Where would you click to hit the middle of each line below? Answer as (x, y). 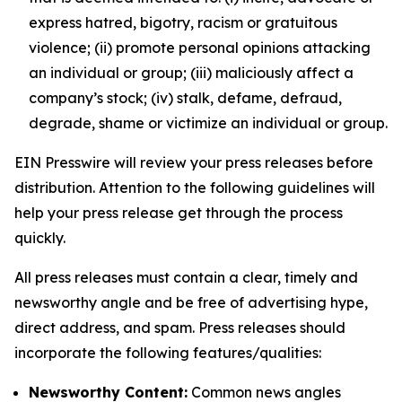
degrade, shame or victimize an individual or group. (208, 123)
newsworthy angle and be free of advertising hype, (191, 302)
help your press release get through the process (179, 213)
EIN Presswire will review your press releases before (194, 162)
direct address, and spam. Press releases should (180, 328)
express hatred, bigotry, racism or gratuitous (183, 22)
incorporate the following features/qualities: (168, 353)
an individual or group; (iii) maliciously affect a (191, 73)
